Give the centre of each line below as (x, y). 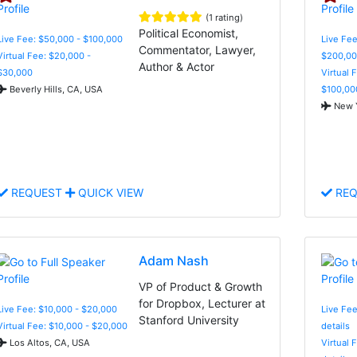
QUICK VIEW (109, 192)
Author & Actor (177, 66)
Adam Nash (174, 260)
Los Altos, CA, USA (49, 342)
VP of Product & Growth (201, 286)
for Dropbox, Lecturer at (202, 303)
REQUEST (37, 192)
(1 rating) (225, 17)
